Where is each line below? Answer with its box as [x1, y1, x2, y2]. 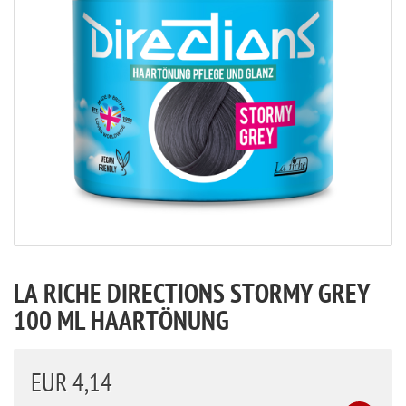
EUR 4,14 [31, 369, 112, 398]
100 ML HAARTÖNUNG [14, 306, 229, 340]
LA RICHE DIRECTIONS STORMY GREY [14, 279, 370, 313]
